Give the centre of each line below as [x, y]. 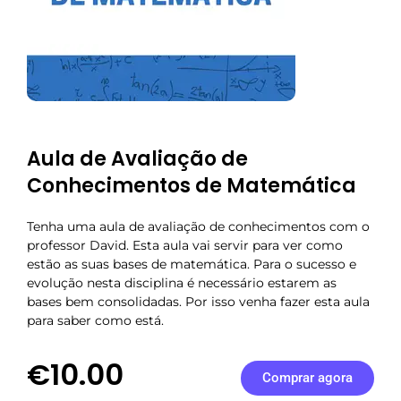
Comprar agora [307, 378]
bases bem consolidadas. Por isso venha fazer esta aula [198, 301]
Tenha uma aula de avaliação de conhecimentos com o [198, 226]
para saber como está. [95, 320]
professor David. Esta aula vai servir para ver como [185, 245]
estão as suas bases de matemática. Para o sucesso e [192, 264]
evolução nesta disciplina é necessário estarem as [182, 282]
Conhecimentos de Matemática [192, 185]
